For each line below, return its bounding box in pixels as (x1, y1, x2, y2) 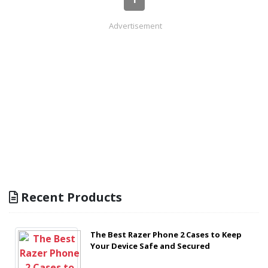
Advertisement (109, 20, 162, 31)
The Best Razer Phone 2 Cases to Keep (90, 229, 242, 240)
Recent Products (18, 189, 122, 205)
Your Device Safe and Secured (90, 240, 210, 251)
